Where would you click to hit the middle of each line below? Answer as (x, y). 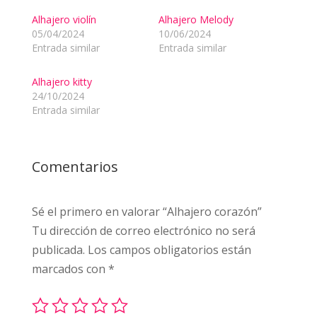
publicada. (58, 250)
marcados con (70, 269)
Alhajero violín (64, 20)
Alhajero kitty (62, 82)
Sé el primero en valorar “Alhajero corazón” (146, 212)
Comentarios (75, 167)
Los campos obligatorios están (169, 250)
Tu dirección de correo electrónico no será (143, 231)
